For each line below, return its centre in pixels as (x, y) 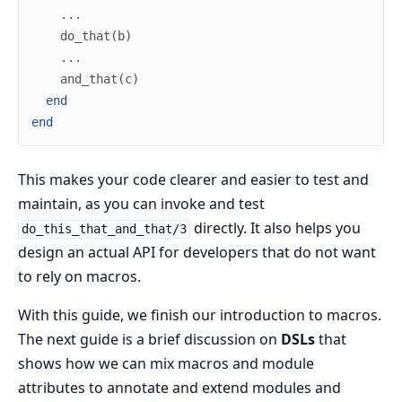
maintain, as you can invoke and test (141, 204)
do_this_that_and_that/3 (104, 229)
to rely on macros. (79, 277)
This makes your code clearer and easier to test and (193, 180)
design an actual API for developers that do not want (197, 253)
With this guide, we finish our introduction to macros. (200, 315)
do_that (85, 36)
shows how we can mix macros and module (166, 364)
